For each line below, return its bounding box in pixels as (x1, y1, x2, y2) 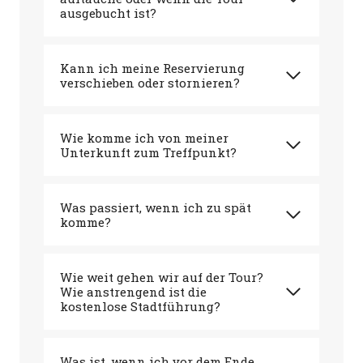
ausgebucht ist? (60, 4, 156, 21)
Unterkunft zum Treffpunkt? (60, 143, 237, 160)
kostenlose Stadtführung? (60, 297, 220, 314)
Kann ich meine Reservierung (60, 59, 245, 76)
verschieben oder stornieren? (60, 74, 240, 91)
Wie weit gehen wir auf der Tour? (60, 268, 263, 285)
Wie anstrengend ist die (60, 283, 207, 300)
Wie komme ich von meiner (60, 129, 228, 146)
